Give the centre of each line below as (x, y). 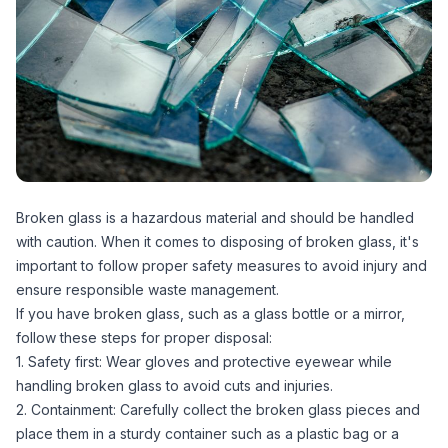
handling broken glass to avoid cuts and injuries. (174, 386)
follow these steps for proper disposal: (144, 338)
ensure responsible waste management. (147, 290)
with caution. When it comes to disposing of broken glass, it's (217, 242)
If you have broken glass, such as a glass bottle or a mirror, (210, 314)
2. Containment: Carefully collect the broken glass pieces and (218, 410)
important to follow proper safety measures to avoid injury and (221, 266)
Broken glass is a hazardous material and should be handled (215, 218)
